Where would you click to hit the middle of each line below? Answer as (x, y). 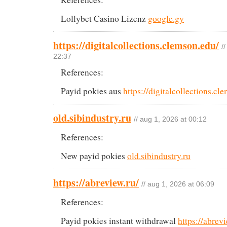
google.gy (166, 18)
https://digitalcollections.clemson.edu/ (136, 45)
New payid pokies (94, 156)
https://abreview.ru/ (96, 182)
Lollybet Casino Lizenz (104, 18)
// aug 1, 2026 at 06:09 (178, 184)
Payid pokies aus (92, 91)
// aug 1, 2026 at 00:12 (170, 119)
